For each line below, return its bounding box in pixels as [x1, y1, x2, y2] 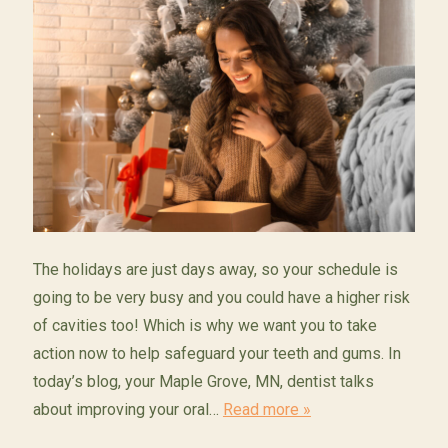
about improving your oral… [32, 399, 223, 419]
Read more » [222, 399, 311, 419]
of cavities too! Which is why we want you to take [32, 315, 377, 335]
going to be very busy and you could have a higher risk [32, 287, 410, 307]
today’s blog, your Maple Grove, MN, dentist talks [32, 371, 374, 391]
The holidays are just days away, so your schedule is [32, 259, 398, 279]
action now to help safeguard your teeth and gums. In [32, 343, 401, 363]
